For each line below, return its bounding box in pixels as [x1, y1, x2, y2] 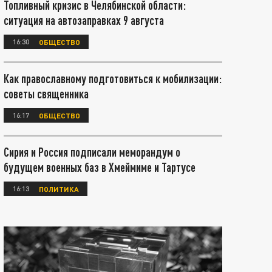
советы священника [4, 86, 89, 101]
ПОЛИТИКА [39, 184, 79, 193]
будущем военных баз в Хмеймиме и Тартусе [4, 160, 195, 174]
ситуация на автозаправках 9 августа [4, 13, 164, 27]
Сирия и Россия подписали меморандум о [4, 144, 180, 159]
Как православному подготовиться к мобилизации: [4, 71, 222, 86]
